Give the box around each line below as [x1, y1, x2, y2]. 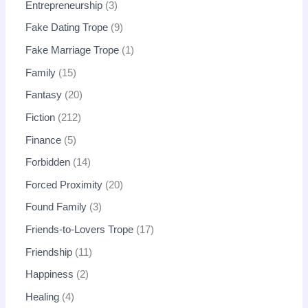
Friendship [25, 246, 73, 258]
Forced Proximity [25, 179, 103, 190]
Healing [25, 291, 60, 303]
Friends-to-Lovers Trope [25, 224, 134, 236]
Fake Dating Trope [25, 22, 109, 34]
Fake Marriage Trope [25, 44, 120, 56]
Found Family [25, 201, 87, 213]
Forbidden [25, 157, 71, 168]
